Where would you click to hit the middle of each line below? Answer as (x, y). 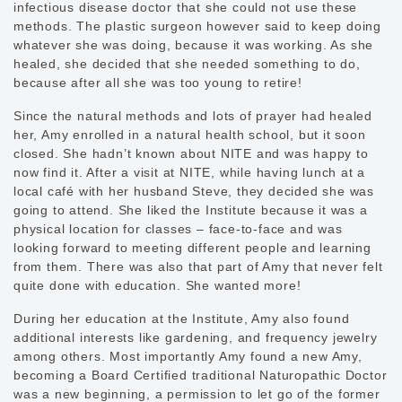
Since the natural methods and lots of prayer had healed (193, 115)
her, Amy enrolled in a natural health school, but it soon (190, 134)
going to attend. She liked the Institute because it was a (191, 210)
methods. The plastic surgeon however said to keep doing (197, 26)
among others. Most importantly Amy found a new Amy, (188, 356)
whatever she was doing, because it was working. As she (194, 44)
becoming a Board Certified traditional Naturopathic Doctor (201, 375)
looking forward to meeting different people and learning (192, 247)
